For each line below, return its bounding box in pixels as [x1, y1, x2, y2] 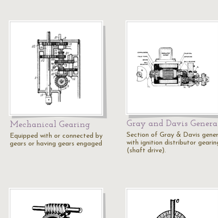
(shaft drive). [127, 147, 166, 154]
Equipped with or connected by [10, 132, 103, 140]
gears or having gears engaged [10, 140, 102, 147]
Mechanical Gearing [10, 120, 90, 129]
